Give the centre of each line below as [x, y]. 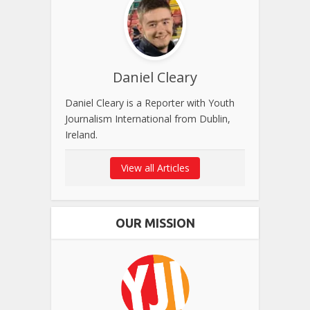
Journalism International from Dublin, [148, 118]
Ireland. [81, 134]
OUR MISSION [155, 222]
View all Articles [155, 167]
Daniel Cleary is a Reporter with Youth [150, 102]
